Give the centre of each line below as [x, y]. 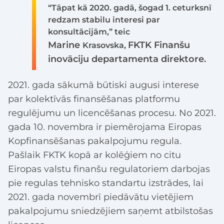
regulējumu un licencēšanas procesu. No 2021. [112, 113]
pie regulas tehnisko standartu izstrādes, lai [106, 183]
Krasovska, [105, 45]
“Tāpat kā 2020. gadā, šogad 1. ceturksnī [130, 7]
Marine [65, 45]
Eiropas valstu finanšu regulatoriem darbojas [109, 169]
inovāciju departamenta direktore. [127, 59]
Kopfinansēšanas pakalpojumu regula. [95, 141]
